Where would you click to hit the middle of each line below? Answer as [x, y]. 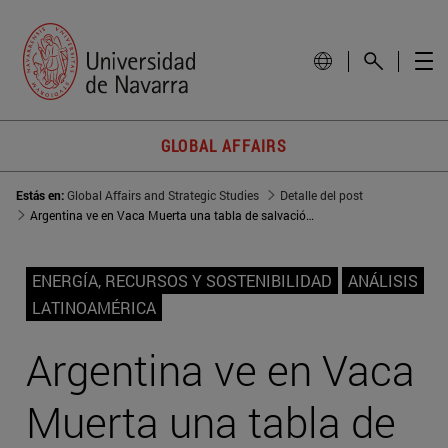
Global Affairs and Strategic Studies [163, 195]
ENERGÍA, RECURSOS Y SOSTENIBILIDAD [182, 281]
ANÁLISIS [383, 281]
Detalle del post [321, 195]
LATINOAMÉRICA [94, 308]
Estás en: [41, 195]
